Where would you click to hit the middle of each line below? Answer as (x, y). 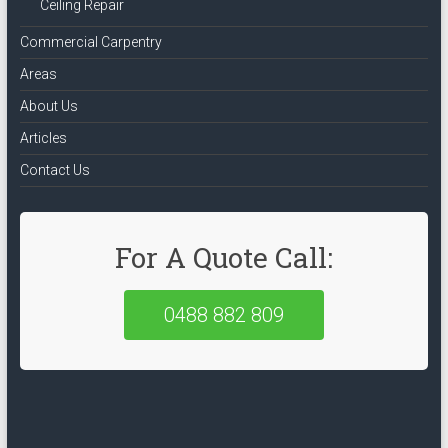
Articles (43, 137)
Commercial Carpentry (90, 41)
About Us (48, 105)
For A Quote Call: (223, 257)
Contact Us (54, 169)
